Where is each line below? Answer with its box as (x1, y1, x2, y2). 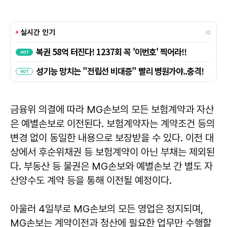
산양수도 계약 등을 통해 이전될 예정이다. (10, 174, 172, 186)
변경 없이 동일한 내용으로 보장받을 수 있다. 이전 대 (10, 131, 214, 144)
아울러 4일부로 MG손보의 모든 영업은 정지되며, (10, 202, 203, 215)
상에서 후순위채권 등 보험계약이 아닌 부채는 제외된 (10, 145, 215, 158)
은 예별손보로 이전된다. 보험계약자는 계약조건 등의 (10, 117, 215, 130)
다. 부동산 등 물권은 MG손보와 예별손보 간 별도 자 (10, 160, 213, 172)
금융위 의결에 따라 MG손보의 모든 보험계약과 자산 (10, 103, 214, 116)
